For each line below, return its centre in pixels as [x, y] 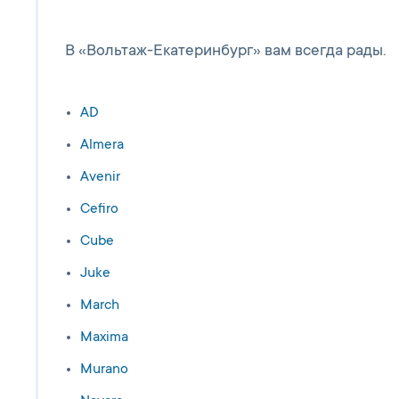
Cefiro [99, 209]
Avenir [100, 177]
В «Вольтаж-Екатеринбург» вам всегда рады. [225, 52]
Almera [102, 145]
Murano [104, 370]
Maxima [104, 338]
